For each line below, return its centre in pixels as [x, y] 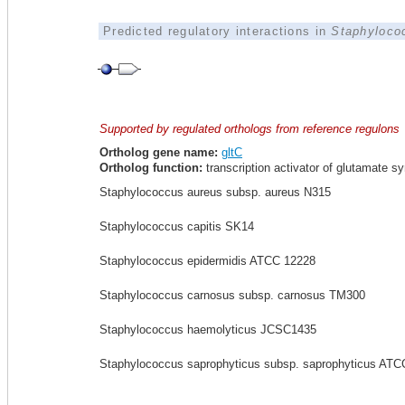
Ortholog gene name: [159, 152]
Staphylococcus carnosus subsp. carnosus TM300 [232, 295]
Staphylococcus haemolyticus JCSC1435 [208, 330]
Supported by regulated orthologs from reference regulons [250, 129]
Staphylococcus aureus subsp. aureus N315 [215, 192]
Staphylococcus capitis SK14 [177, 226]
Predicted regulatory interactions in [217, 31]
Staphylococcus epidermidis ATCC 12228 [207, 261]
